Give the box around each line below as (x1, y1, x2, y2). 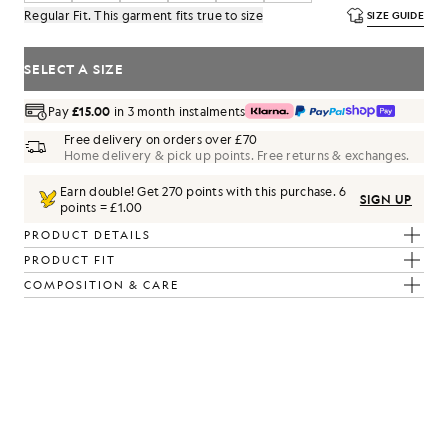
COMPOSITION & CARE (24, 277, 179, 293)
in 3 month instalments (110, 103, 246, 119)
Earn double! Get (60, 183, 163, 199)
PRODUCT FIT (24, 252, 116, 268)
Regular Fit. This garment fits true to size (24, 7, 263, 23)
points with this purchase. (183, 183, 339, 199)
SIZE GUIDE (367, 8, 424, 22)
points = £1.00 (60, 199, 143, 215)
